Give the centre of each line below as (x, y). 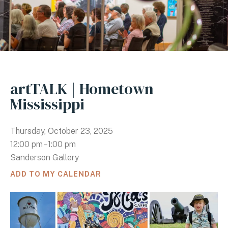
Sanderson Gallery (45, 157)
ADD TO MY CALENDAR (56, 174)
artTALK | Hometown (82, 89)
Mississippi (47, 104)
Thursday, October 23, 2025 (62, 131)
